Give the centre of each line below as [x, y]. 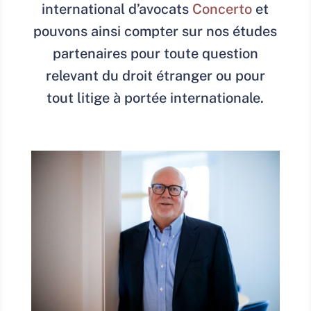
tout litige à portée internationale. [155, 98]
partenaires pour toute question [155, 53]
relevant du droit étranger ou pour [155, 76]
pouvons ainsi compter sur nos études [155, 31]
